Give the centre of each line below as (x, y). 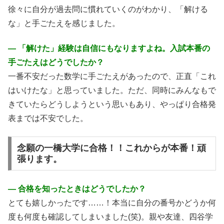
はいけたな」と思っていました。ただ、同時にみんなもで (112, 90)
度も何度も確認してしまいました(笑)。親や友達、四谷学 (110, 216)
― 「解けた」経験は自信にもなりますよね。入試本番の (109, 48)
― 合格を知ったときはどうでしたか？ (77, 188)
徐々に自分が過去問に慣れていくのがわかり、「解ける (108, 9)
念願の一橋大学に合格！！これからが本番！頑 (111, 148)
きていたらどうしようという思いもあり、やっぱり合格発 (112, 104)
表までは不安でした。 (48, 118)
